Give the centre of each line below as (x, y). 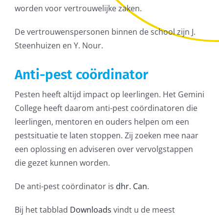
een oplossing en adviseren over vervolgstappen (104, 149)
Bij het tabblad (42, 209)
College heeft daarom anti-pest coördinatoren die (106, 108)
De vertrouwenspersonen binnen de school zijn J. (105, 32)
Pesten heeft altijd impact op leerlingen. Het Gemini (109, 94)
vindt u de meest (143, 209)
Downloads (90, 209)
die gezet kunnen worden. (62, 163)
